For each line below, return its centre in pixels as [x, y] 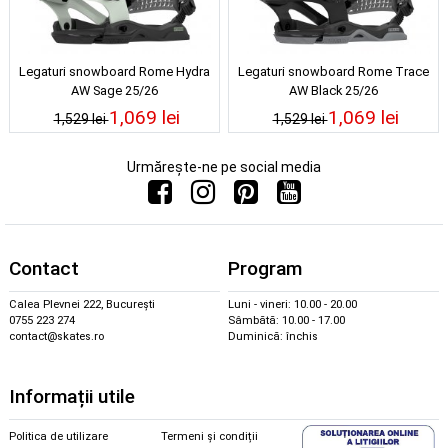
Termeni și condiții [209, 437]
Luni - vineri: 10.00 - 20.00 [292, 304]
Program [265, 268]
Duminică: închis [273, 336]
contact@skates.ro [56, 336]
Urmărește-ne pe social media [224, 167]
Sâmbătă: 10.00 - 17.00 [286, 320]
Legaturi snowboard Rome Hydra [114, 72]
